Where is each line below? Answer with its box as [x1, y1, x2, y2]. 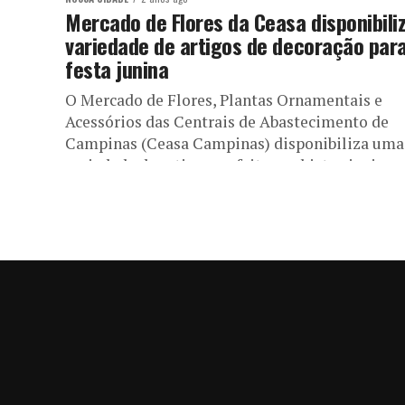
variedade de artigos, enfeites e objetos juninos [65, 155, 401, 175]
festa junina [65, 52, 169, 85]
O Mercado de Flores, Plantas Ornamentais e [65, 89, 382, 110]
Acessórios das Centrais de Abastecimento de [65, 111, 389, 132]
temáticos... [65, 176, 148, 197]
